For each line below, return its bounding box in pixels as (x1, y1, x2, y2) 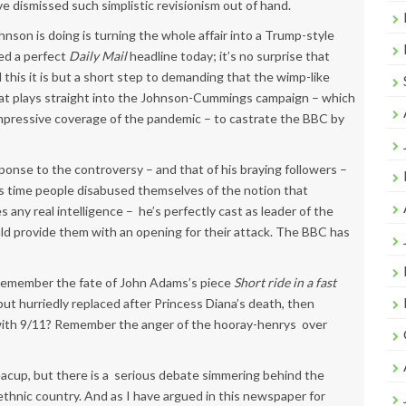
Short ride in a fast (234, 275, 336, 290)
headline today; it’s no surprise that (127, 48, 330, 63)
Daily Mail (69, 48, 127, 63)
